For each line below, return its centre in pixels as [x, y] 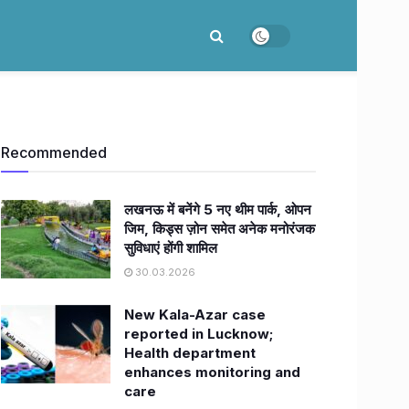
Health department [190, 353]
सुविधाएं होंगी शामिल [171, 248]
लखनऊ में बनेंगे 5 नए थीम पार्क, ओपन [218, 210]
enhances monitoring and [212, 372]
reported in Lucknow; [199, 334]
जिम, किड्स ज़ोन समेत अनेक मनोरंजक [220, 229]
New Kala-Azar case [195, 315]
